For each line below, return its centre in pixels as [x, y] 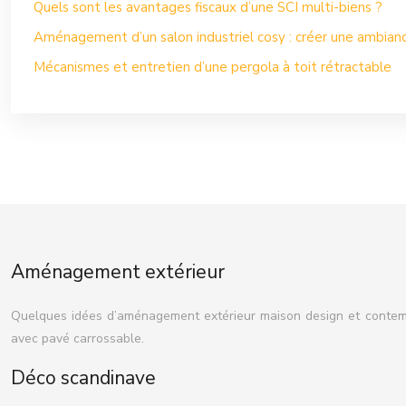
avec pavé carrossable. [77, 338]
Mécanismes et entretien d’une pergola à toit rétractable [213, 67]
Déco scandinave [83, 378]
